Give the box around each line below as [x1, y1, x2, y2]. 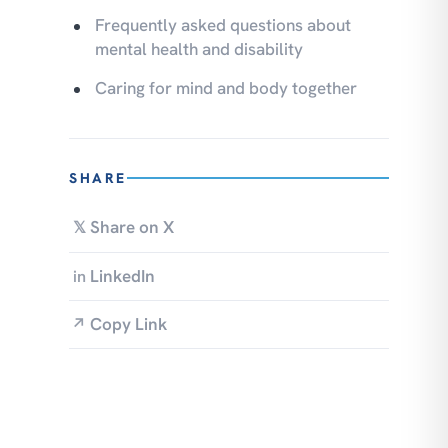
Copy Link [89, 313, 167, 336]
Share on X [89, 216, 174, 239]
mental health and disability [95, 38, 304, 61]
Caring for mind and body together [95, 76, 358, 99]
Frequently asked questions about [95, 14, 352, 37]
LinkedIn [89, 264, 155, 287]
